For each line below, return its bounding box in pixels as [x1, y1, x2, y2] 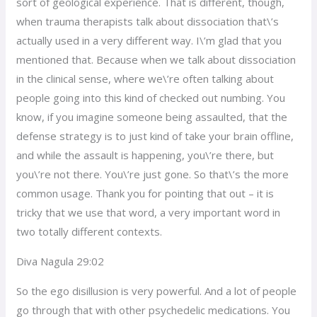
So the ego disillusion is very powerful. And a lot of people [16, 283, 297, 298]
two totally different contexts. [16, 224, 163, 238]
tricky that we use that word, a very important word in [16, 204, 281, 219]
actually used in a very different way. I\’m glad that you [16, 33, 282, 47]
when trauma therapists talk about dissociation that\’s [16, 13, 279, 28]
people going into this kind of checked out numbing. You [16, 90, 286, 105]
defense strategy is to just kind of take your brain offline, [16, 128, 294, 143]
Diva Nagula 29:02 [16, 253, 105, 268]
